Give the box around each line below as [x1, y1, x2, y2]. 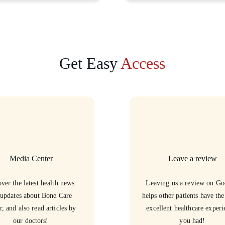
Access [120, 54, 165, 72]
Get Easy [59, 54, 121, 72]
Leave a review [168, 154, 217, 163]
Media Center [9, 154, 53, 163]
